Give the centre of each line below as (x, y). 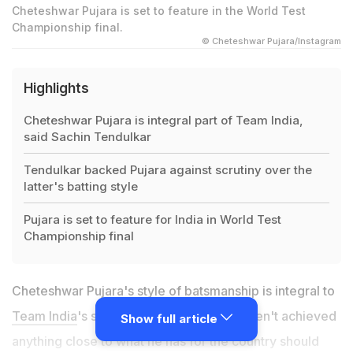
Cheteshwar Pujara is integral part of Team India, (163, 120)
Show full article (171, 318)
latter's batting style (81, 186)
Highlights (56, 88)
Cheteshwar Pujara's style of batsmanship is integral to (173, 290)
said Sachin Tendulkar (87, 136)
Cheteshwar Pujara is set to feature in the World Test (159, 10)
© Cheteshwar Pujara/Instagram (271, 41)
